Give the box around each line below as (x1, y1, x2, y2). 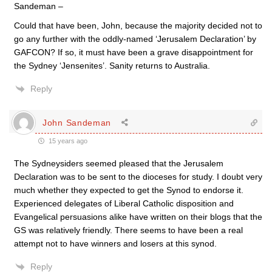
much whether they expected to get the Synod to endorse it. (14, 185, 243, 195)
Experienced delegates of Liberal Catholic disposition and (14, 199, 234, 208)
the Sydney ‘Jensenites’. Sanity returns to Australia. (14, 61, 210, 70)
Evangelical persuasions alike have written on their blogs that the (14, 212, 262, 222)
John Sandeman (42, 117, 112, 127)
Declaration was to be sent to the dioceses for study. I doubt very (14, 172, 262, 182)
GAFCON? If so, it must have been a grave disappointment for (14, 47, 253, 57)
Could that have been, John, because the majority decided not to (14, 21, 262, 30)
